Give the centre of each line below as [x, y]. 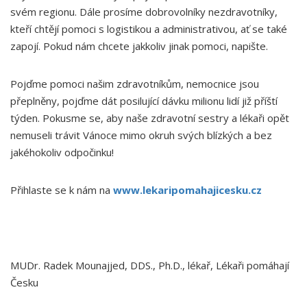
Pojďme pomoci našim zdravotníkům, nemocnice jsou [135, 84]
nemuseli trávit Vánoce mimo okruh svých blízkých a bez [141, 135]
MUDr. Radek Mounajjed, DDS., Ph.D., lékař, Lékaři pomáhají [150, 265]
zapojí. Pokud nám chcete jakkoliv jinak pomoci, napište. [139, 46]
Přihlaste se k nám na [62, 190]
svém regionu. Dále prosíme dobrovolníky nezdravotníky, [144, 12]
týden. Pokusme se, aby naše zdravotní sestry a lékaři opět [150, 118]
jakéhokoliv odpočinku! [63, 152]
